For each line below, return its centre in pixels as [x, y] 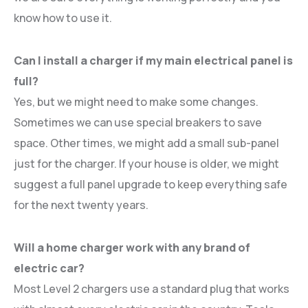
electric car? [49, 268]
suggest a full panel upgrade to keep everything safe [151, 184]
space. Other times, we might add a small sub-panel [146, 143]
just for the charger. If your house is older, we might [146, 163]
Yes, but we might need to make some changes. [136, 101]
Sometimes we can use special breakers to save [138, 122]
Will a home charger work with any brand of [132, 247]
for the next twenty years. [81, 205]
